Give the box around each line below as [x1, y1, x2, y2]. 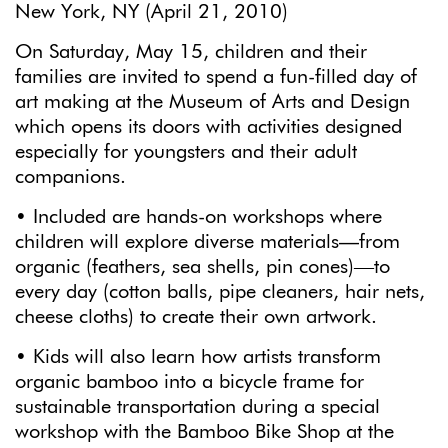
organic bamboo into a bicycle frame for [15, 371, 364, 392]
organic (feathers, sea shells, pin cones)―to [15, 256, 390, 277]
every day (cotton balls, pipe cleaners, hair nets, [15, 281, 425, 302]
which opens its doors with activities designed [15, 116, 402, 137]
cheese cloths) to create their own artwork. [15, 306, 377, 327]
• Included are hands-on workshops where [15, 206, 382, 227]
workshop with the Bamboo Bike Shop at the [15, 421, 394, 442]
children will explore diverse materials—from [15, 231, 400, 252]
